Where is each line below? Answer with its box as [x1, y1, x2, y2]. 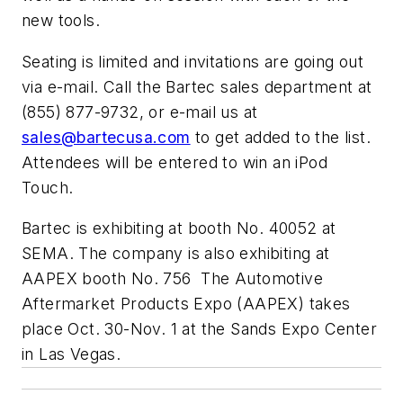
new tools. [22, 10, 101, 30]
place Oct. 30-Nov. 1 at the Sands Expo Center [22, 319, 377, 339]
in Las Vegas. [22, 345, 121, 364]
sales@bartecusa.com [22, 127, 191, 147]
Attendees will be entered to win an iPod [22, 152, 327, 172]
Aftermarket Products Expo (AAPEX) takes [22, 294, 351, 314]
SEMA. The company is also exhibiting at [22, 244, 330, 264]
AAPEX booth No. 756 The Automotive [22, 269, 323, 289]
